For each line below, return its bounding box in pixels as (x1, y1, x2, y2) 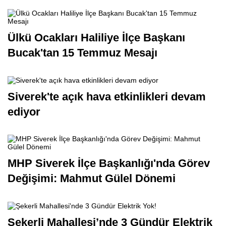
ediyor (8, 128, 40, 141)
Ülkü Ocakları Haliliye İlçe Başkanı (8, 53, 185, 66)
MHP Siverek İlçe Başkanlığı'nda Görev (8, 179, 210, 192)
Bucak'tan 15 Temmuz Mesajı (8, 68, 157, 81)
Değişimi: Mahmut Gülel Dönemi (8, 194, 176, 207)
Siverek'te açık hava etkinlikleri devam (8, 112, 206, 126)
